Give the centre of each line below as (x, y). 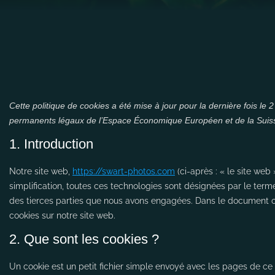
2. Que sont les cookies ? (84, 239)
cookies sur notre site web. (62, 215)
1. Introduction (51, 144)
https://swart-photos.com (124, 171)
